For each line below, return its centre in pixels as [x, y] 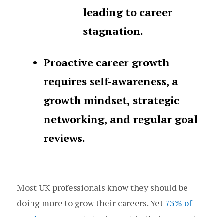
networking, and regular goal [121, 119]
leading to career [128, 12]
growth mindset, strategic [111, 100]
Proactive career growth [106, 62]
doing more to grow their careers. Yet [91, 203]
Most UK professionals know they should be [102, 187]
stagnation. [113, 31]
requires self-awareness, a [111, 81]
